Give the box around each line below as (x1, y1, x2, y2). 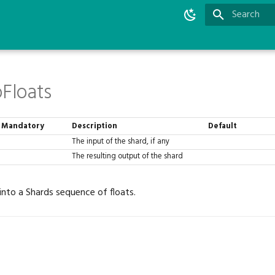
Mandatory (1, 120, 45, 133)
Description (72, 120, 118, 133)
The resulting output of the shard (72, 150, 184, 163)
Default (208, 120, 238, 133)
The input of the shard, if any (72, 135, 170, 149)
